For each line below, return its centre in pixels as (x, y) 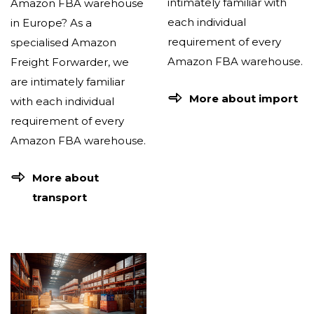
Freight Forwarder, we (70, 62)
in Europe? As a (51, 22)
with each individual (62, 101)
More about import (244, 99)
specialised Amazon (63, 42)
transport (60, 197)
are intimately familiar (68, 81)
